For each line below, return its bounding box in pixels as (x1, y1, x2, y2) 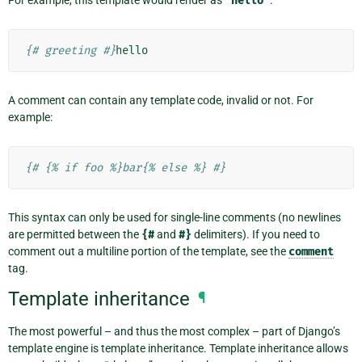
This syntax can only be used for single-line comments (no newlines (8, 211, 341, 225)
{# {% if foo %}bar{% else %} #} (25, 161, 225, 175)
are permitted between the (8, 228, 141, 242)
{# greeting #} (25, 44, 116, 58)
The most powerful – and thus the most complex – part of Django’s (8, 324, 340, 338)
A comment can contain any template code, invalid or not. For (8, 94, 314, 107)
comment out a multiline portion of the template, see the (8, 245, 288, 259)
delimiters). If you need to (192, 228, 320, 242)
